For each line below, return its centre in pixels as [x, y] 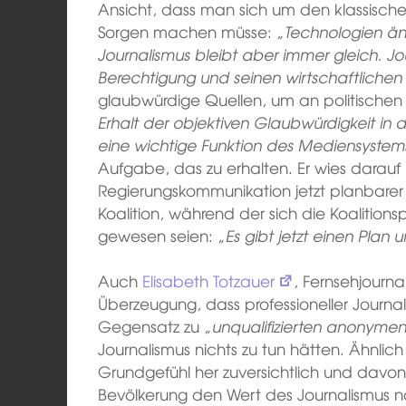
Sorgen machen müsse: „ [192, 31]
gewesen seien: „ [162, 235]
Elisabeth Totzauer [209, 281]
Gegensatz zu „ [155, 326]
